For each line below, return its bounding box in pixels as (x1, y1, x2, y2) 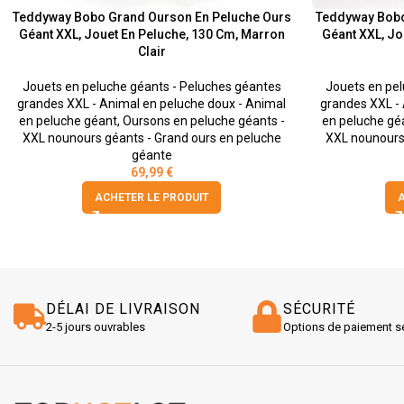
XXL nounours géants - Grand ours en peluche (22, 131, 281, 146)
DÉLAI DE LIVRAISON (46, 300, 200, 318)
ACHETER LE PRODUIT (95, 191, 208, 205)
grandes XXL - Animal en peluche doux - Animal (17, 96, 286, 112)
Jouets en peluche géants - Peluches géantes (22, 79, 281, 95)
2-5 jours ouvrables (46, 320, 145, 335)
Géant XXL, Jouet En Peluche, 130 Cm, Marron (18, 27, 285, 42)
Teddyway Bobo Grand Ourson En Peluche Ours (12, 10, 291, 25)
